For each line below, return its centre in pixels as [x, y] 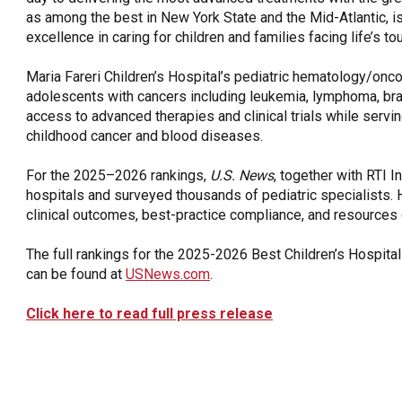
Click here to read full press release [149, 313]
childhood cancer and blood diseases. [144, 135]
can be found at [76, 274]
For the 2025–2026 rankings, [118, 175]
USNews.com [168, 274]
